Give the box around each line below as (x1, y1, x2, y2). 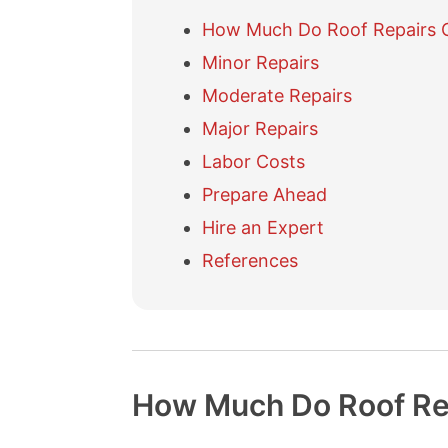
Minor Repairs (202, 52, 319, 73)
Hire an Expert (202, 217, 324, 238)
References (202, 250, 298, 271)
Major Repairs (202, 118, 318, 139)
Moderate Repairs (202, 85, 352, 106)
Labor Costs (202, 151, 305, 172)
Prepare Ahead (202, 184, 327, 205)
